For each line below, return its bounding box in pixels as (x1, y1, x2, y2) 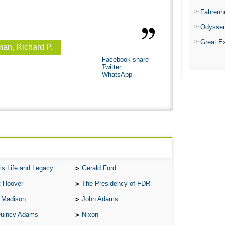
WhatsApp (101, 71, 132, 79)
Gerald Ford (81, 164, 116, 172)
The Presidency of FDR (81, 180, 150, 188)
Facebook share (101, 56, 149, 64)
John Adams (81, 195, 118, 203)
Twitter (101, 63, 121, 71)
